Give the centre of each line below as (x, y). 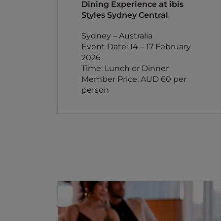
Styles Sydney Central (125, 15)
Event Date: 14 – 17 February (136, 47)
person (95, 90)
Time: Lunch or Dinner (125, 68)
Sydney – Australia (117, 36)
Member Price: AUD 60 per (134, 79)
